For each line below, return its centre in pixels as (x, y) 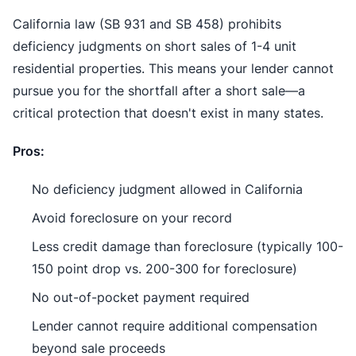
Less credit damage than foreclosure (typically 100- (188, 246)
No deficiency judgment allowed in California (167, 189)
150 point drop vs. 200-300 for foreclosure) (164, 268)
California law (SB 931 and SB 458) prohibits (147, 23)
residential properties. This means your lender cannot (173, 68)
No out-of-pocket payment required (141, 297)
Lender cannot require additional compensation (174, 325)
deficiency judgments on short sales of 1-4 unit (155, 46)
